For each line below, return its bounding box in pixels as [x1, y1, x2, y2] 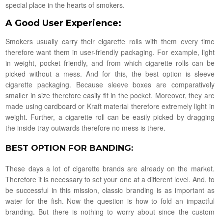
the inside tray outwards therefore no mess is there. [5, 122, 166, 133]
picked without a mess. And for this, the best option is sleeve [5, 68, 215, 79]
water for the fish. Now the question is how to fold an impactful [5, 195, 215, 206]
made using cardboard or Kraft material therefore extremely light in [5, 101, 215, 111]
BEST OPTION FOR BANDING [5, 142, 132, 153]
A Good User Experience [5, 17, 119, 28]
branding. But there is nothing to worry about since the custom [5, 206, 215, 217]
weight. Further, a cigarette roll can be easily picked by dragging [5, 111, 215, 122]
